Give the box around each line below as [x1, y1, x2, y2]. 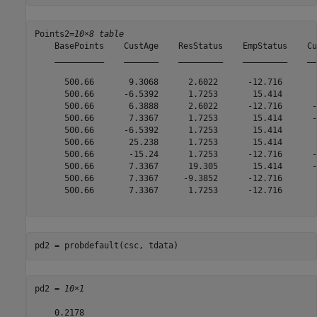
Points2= [34, 29, 74, 39]
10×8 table [74, 29, 124, 39]
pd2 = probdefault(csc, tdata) [34, 241, 178, 250]
